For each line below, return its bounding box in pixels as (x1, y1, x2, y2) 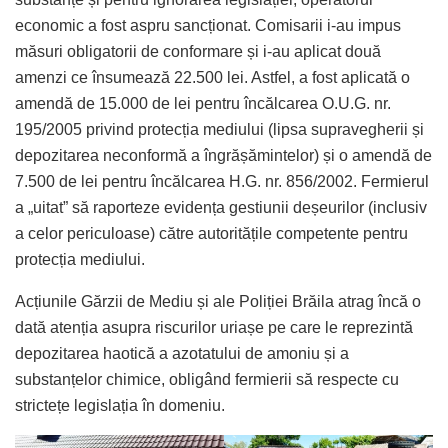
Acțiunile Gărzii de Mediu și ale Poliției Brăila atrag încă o (15, 292, 421, 310)
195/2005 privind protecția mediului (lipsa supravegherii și (15, 120, 424, 138)
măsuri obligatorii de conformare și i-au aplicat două (15, 42, 381, 60)
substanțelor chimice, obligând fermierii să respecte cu (15, 370, 399, 388)
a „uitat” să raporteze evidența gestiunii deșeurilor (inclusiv (15, 198, 427, 216)
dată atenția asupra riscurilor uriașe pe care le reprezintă (15, 318, 413, 336)
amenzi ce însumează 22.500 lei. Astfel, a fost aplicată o (15, 68, 410, 86)
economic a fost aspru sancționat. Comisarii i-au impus (15, 16, 401, 34)
